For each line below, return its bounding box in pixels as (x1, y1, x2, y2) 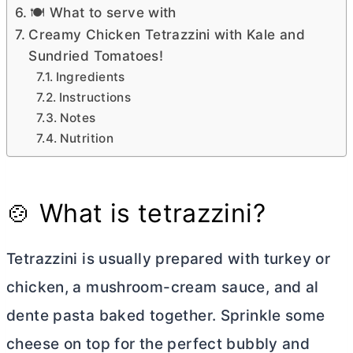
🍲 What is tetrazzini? (6, 198, 266, 229)
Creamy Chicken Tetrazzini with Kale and (28, 26, 306, 43)
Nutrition (59, 131, 114, 147)
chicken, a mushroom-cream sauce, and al (6, 278, 319, 297)
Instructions (58, 90, 132, 106)
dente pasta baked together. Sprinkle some (6, 307, 325, 325)
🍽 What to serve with (30, 4, 176, 21)
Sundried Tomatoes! (28, 47, 164, 65)
